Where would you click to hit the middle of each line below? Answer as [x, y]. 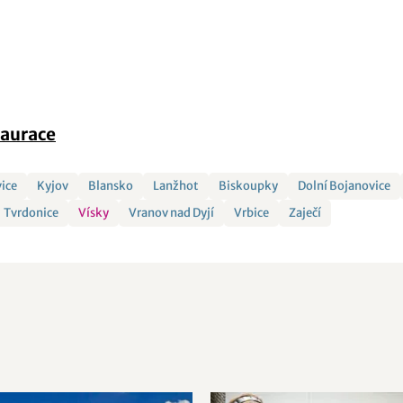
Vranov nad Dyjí [172, 213]
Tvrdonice [31, 213]
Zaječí [305, 213]
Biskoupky [249, 186]
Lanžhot [176, 186]
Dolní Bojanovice [345, 186]
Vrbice [252, 213]
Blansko [111, 186]
